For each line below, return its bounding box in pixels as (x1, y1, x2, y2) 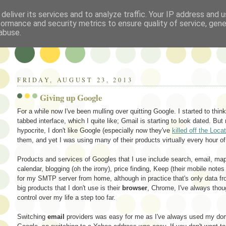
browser (122, 184, 147, 192)
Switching (17, 212, 47, 220)
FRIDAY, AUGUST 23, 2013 (17, 76, 133, 84)
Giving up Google (40, 91, 102, 104)
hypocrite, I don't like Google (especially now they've (17, 126, 172, 134)
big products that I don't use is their (17, 184, 122, 192)
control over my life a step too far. (17, 193, 116, 201)
